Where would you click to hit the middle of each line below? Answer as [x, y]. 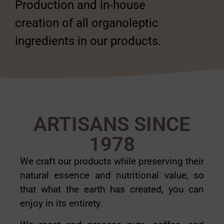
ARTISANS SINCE [112, 124]
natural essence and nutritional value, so [112, 175]
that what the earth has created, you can [112, 189]
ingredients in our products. [88, 41]
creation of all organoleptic [87, 23]
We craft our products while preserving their [112, 161]
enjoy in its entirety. [61, 203]
